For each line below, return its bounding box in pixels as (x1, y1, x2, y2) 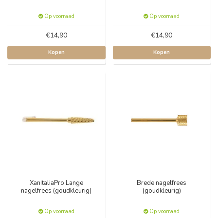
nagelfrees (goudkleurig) (21, 186, 92, 195)
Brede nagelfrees (137, 179, 187, 187)
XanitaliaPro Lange (29, 179, 83, 187)
